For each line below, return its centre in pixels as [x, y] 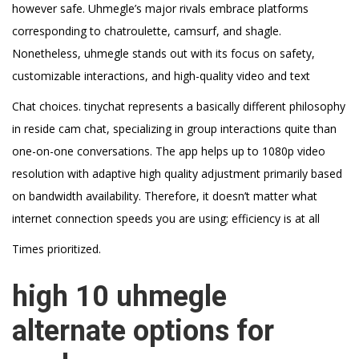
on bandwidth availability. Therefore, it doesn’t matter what [165, 196]
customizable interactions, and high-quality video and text [161, 75]
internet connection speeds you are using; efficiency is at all [166, 218]
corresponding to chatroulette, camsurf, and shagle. [147, 30]
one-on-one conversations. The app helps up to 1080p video [169, 151]
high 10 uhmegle [119, 296]
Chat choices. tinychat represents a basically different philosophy [179, 106]
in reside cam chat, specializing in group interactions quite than [174, 128]
